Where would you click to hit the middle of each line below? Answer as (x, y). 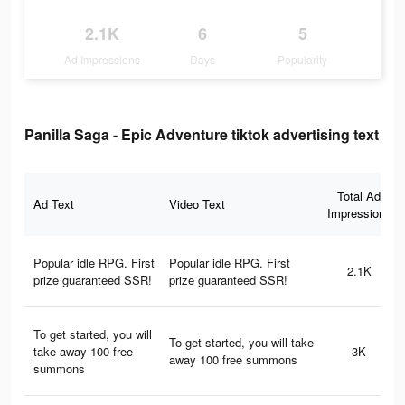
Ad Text (54, 204)
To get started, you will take (241, 343)
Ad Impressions (103, 60)
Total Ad (359, 196)
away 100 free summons (233, 360)
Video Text (197, 204)
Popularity (303, 60)
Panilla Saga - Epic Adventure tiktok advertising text (202, 135)
